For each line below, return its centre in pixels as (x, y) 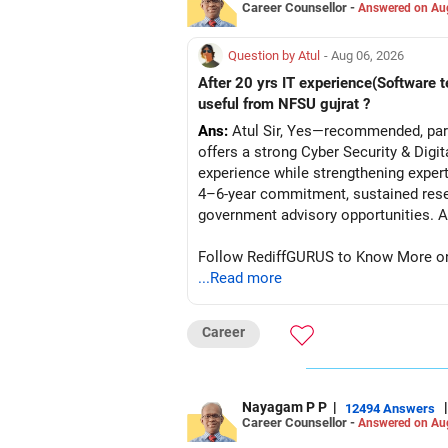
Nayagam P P (284, 407)
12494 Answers (390, 408)
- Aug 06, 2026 (364, 55)
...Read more (240, 278)
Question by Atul (274, 55)
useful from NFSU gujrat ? (284, 104)
